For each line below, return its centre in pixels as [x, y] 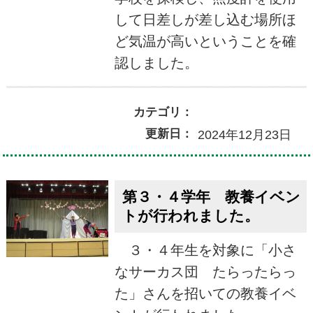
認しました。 [156, 63]
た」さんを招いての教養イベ [205, 293]
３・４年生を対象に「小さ [205, 250]
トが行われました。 [190, 215]
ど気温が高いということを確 [205, 42]
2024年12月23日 [244, 135]
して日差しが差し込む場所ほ [205, 20]
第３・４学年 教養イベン [211, 196]
